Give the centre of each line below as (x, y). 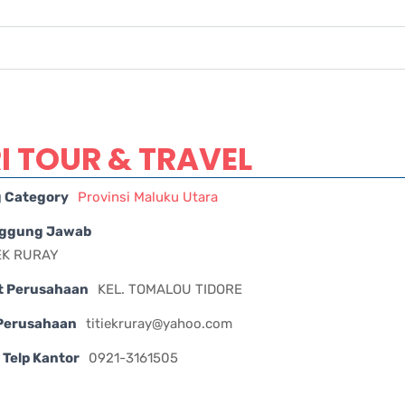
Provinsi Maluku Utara (148, 197)
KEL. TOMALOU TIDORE (170, 289)
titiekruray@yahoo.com (159, 323)
